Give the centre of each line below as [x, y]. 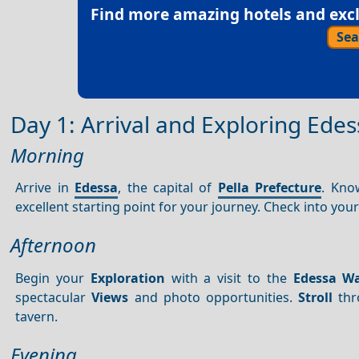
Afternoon [53, 245]
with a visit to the [229, 278]
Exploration [127, 278]
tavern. [37, 316]
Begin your [53, 278]
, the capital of [168, 188]
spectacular [54, 297]
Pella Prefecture [270, 188]
